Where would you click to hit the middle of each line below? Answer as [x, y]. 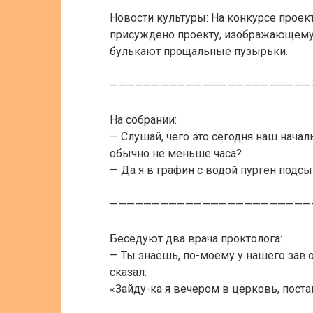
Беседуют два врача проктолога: [196, 239]
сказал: [128, 272]
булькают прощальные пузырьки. [199, 51]
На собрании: [143, 120]
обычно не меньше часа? [176, 153]
